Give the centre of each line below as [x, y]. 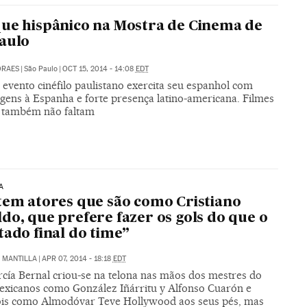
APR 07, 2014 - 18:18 [77, 258]
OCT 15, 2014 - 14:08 [99, 69]
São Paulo [40, 69]
